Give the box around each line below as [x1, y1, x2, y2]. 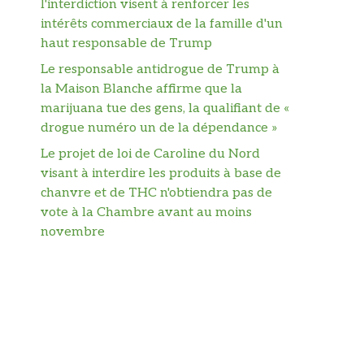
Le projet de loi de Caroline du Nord [41, 145, 260, 162]
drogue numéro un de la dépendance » [41, 119, 278, 136]
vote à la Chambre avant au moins [41, 204, 252, 220]
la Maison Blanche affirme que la [41, 80, 242, 97]
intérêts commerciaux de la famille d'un [41, 15, 283, 32]
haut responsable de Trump [41, 35, 212, 51]
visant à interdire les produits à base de [41, 165, 281, 181]
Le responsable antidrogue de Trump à [41, 61, 279, 77]
